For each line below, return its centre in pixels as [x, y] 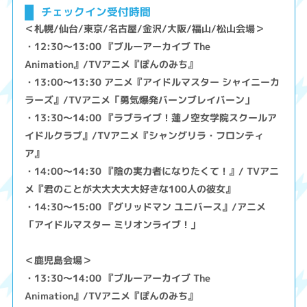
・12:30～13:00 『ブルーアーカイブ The [118, 47]
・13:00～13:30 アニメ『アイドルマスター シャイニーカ [152, 82]
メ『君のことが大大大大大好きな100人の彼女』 [130, 189]
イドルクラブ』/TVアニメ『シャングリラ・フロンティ [145, 136]
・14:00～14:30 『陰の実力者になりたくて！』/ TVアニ [152, 171]
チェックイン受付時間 [96, 12]
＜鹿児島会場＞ [59, 260]
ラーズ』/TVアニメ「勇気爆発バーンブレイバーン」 [140, 100]
